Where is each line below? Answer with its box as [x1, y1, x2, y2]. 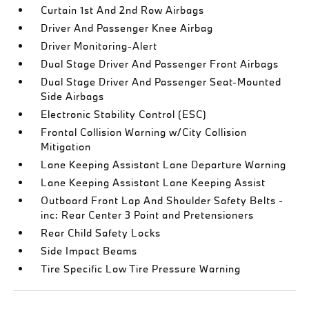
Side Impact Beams [41, 244, 138, 257]
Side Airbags [41, 90, 105, 103]
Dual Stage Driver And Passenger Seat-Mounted [41, 75, 282, 88]
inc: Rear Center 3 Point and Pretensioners [41, 208, 255, 221]
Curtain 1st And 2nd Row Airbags [41, 3, 205, 17]
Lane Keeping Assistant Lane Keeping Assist [41, 176, 266, 189]
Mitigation [41, 140, 92, 153]
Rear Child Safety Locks [41, 226, 161, 239]
